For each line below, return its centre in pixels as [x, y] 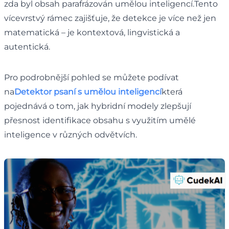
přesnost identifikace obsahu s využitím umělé [100, 120]
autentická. [27, 47]
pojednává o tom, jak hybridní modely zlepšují [98, 106]
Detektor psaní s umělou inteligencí [88, 91]
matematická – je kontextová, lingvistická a [92, 32]
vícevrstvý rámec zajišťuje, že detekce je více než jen [110, 18]
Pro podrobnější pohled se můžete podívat [91, 77]
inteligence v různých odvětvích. [71, 134]
